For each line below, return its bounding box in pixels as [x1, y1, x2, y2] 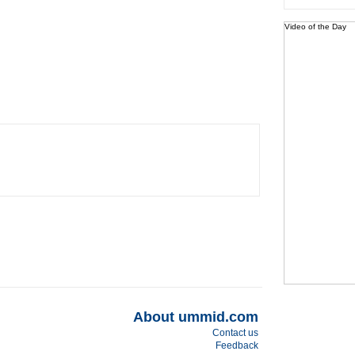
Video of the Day [284, 22, 346, 31]
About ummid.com [132, 309, 258, 325]
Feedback [215, 340, 258, 351]
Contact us [212, 327, 258, 338]
